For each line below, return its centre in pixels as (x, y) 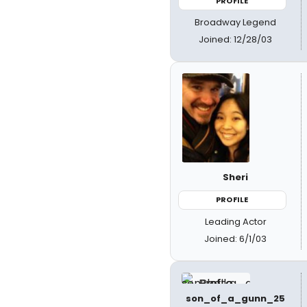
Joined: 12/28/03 (236, 39)
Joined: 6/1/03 (236, 238)
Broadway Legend (236, 22)
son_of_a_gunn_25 (236, 298)
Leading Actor (235, 221)
